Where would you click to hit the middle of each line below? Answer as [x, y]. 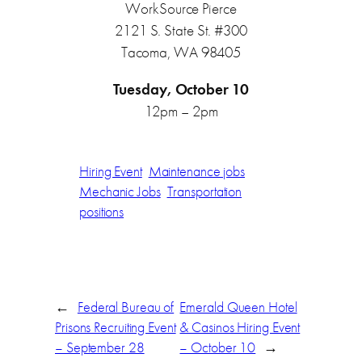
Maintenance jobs [197, 172]
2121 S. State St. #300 [181, 30]
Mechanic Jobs [120, 192]
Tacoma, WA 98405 [181, 52]
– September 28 [100, 347]
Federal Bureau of [126, 307]
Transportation [204, 192]
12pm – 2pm [181, 111]
